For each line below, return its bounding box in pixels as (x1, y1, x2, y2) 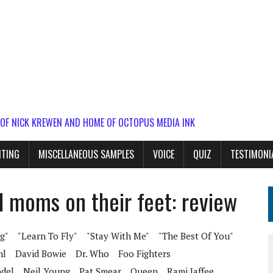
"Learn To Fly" (18, 230, 77, 242)
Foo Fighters (118, 247, 171, 260)
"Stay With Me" (87, 230, 149, 242)
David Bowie (15, 247, 66, 260)
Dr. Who (76, 247, 109, 260)
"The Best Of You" (158, 230, 233, 242)
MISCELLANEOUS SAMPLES (38, 147, 134, 161)
